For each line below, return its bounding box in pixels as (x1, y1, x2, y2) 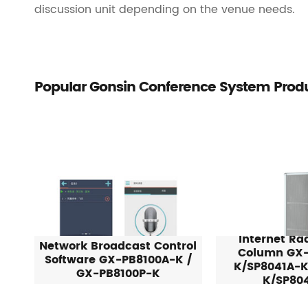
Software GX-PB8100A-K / (44, 251, 192, 269)
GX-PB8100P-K (76, 265, 160, 283)
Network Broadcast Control (39, 237, 197, 256)
